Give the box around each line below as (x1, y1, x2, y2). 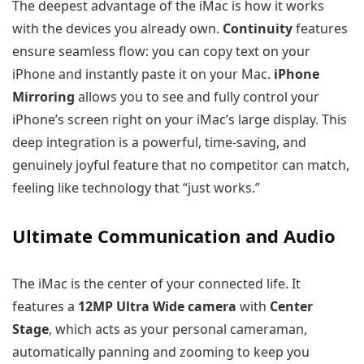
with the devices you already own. (12, 19, 223, 38)
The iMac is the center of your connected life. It (12, 275, 301, 293)
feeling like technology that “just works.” (12, 179, 260, 197)
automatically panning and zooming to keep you (12, 343, 310, 362)
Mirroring (12, 88, 75, 106)
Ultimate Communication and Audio (12, 223, 336, 249)
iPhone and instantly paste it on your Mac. (12, 65, 274, 84)
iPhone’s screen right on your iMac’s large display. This (12, 110, 347, 129)
